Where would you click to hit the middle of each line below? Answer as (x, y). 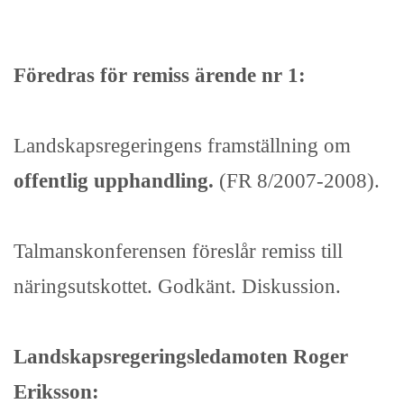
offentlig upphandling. (114, 181)
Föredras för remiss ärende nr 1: (160, 75)
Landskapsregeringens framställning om (182, 146)
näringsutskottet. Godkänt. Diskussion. (177, 286)
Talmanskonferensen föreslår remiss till (178, 251)
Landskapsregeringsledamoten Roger (181, 357)
